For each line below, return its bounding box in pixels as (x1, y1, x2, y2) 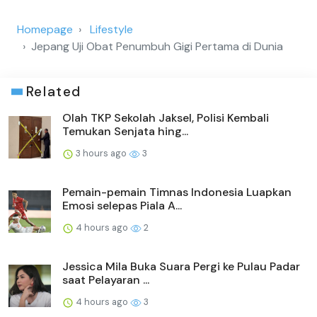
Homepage (17, 22, 73, 38)
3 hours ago (74, 147, 129, 160)
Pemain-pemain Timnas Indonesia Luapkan (62, 185, 292, 200)
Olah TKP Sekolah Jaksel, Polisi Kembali (62, 110, 269, 126)
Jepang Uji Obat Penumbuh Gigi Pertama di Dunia (31, 39, 283, 54)
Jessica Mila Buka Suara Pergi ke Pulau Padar (62, 259, 300, 275)
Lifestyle (90, 22, 133, 38)
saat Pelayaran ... (62, 272, 149, 288)
